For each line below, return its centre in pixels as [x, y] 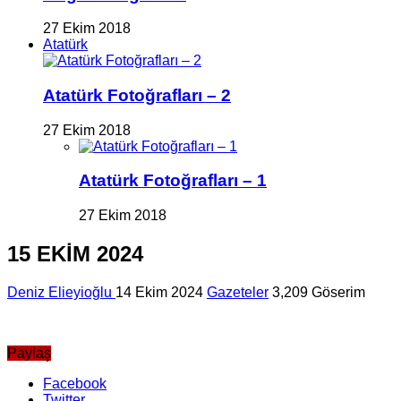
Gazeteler [238, 292]
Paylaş [29, 353]
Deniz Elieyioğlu [61, 292]
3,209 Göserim [319, 292]
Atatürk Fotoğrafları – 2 [137, 95]
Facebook [75, 383]
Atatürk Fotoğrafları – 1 [173, 181]
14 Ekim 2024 [159, 292]
